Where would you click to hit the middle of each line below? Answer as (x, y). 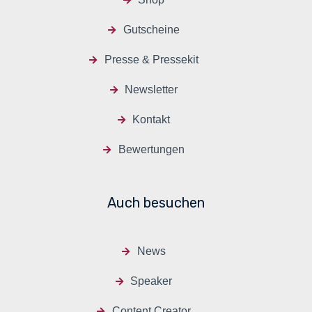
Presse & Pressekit (151, 60)
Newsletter (151, 90)
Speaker (151, 281)
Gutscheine (151, 30)
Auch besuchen (156, 203)
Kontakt (151, 120)
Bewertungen (151, 150)
